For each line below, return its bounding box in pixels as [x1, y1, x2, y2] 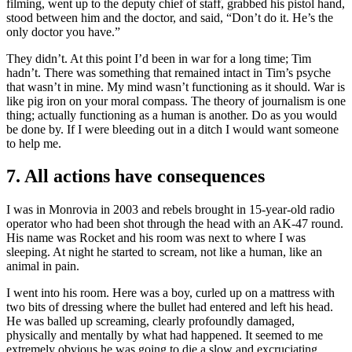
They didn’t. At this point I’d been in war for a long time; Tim [6, 51, 311, 65]
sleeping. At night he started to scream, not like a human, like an [6, 245, 322, 259]
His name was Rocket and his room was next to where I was [6, 231, 306, 245]
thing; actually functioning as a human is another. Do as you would [6, 108, 337, 122]
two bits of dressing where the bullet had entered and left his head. [6, 300, 333, 314]
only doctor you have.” [6, 24, 123, 38]
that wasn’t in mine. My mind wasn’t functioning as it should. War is [6, 79, 345, 93]
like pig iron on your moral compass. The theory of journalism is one [6, 93, 346, 108]
